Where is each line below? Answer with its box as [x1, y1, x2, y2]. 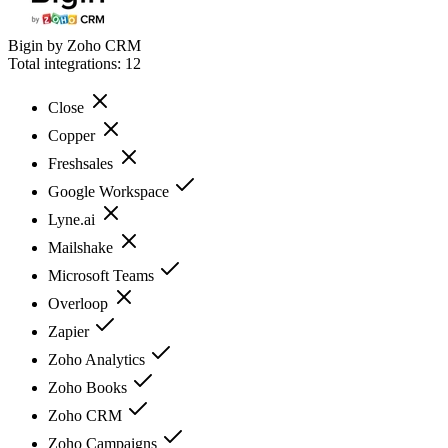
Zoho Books [48, 378, 131, 396]
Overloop [48, 294, 112, 312]
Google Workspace [48, 182, 173, 200]
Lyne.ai [48, 210, 99, 228]
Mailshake [48, 238, 117, 256]
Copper [48, 126, 99, 144]
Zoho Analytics [48, 350, 149, 368]
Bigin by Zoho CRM [8, 36, 141, 54]
